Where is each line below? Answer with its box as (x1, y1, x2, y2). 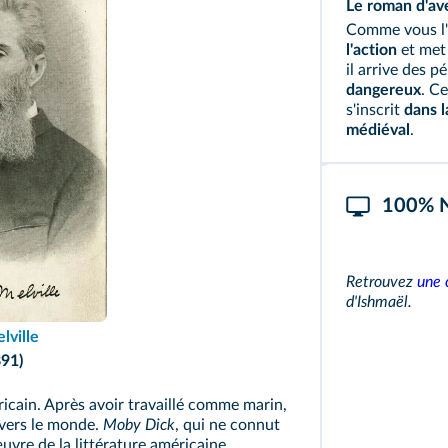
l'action (345, 42, 397, 58)
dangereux (345, 82, 421, 98)
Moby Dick (103, 416, 175, 433)
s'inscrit (345, 102, 404, 118)
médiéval (345, 122, 410, 138)
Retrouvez (345, 274, 417, 290)
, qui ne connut (175, 416, 280, 433)
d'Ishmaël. (345, 294, 412, 310)
